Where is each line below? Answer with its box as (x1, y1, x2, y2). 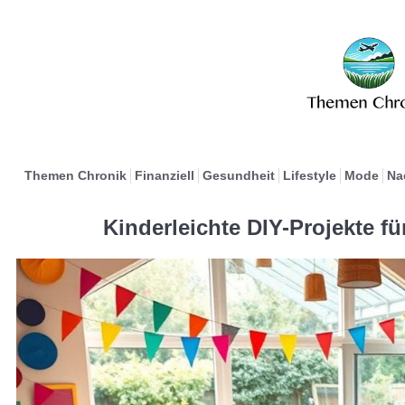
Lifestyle (282, 168, 336, 183)
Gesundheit (202, 168, 275, 183)
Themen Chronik (24, 168, 127, 183)
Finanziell (134, 168, 194, 183)
